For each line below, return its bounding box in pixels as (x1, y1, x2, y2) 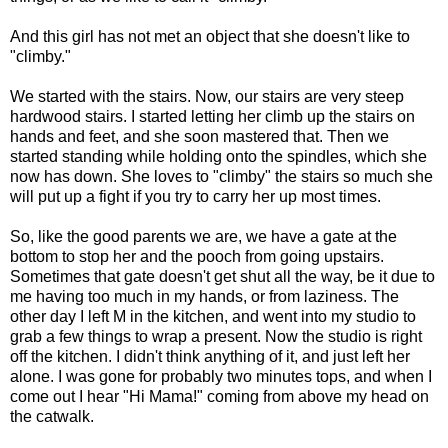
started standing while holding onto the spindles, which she (10, 147, 427, 165)
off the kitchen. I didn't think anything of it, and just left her (10, 347, 410, 365)
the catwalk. (10, 407, 94, 425)
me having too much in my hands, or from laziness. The (10, 287, 399, 305)
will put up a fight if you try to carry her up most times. (10, 187, 381, 205)
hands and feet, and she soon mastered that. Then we (10, 127, 389, 145)
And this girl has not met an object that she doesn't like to (10, 27, 410, 45)
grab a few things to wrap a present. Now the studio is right (10, 327, 422, 345)
